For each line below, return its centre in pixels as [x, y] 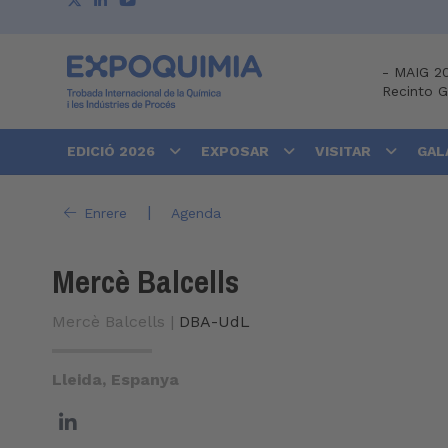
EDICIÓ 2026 [113, 151]
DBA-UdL [214, 322]
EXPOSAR [237, 151]
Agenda [195, 212]
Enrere [105, 212]
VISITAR [345, 151]
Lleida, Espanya [115, 380]
